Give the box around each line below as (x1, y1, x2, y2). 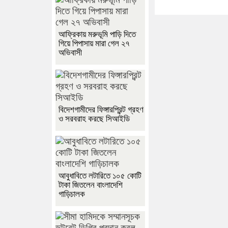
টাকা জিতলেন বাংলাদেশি (59, 180, 123, 190)
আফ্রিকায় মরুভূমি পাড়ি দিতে (59, 30, 136, 40)
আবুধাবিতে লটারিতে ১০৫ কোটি (59, 171, 141, 181)
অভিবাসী (59, 48, 84, 58)
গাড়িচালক (59, 189, 85, 199)
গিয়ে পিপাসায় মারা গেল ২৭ (59, 39, 130, 49)
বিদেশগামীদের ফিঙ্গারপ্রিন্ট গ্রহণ (59, 105, 144, 115)
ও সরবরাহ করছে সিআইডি (59, 114, 130, 124)
